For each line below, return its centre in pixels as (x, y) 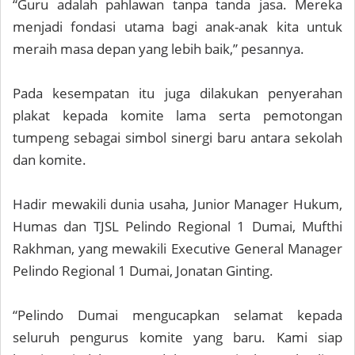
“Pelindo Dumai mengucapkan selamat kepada (177, 315)
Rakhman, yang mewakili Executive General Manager (177, 249)
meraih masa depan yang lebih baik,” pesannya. (158, 49)
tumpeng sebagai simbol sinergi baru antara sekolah (177, 138)
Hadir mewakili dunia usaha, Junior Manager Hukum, (177, 204)
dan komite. (50, 160)
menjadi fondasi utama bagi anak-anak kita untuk (177, 27)
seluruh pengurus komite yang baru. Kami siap (177, 338)
